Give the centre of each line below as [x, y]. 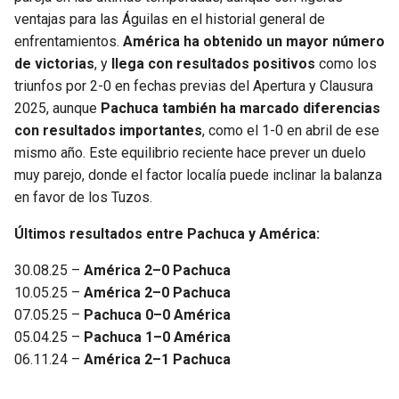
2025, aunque [57, 108]
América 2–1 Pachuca [157, 359]
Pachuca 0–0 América [157, 314]
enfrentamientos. [69, 41]
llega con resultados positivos [213, 63]
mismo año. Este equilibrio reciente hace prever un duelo [190, 152]
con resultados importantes [108, 130]
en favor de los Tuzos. [83, 197]
